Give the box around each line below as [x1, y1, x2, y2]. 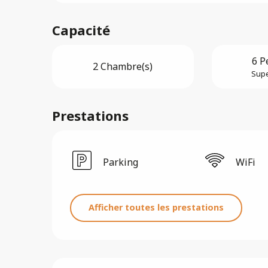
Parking [103, 155, 139, 169]
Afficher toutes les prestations [88, 202, 224, 214]
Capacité [52, 20, 111, 39]
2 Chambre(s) [93, 60, 153, 74]
